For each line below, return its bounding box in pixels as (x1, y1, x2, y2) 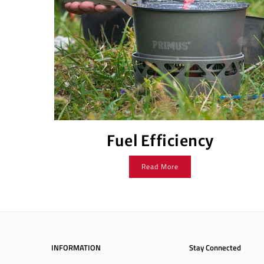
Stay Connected (189, 241, 241, 253)
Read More (141, 160, 179, 172)
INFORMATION (51, 241, 101, 253)
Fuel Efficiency (107, 131, 214, 150)
